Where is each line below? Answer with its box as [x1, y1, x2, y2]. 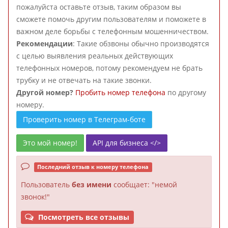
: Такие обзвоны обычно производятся [73, 39, 209, 48]
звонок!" [21, 192, 50, 202]
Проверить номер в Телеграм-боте [23, 115, 146, 124]
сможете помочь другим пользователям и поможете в [16, 14, 206, 24]
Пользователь [21, 180, 72, 189]
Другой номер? [16, 88, 75, 97]
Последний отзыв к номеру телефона [37, 163, 149, 170]
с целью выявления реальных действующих [16, 51, 173, 61]
